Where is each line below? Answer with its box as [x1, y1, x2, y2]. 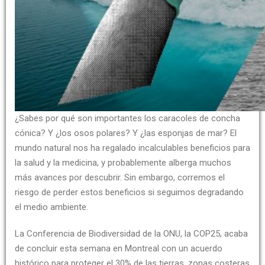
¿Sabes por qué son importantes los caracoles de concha [15, 113, 240, 124]
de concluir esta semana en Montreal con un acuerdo [15, 243, 222, 254]
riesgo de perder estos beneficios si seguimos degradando [15, 187, 244, 198]
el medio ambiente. [15, 202, 88, 212]
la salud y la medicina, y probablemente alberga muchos [15, 157, 231, 168]
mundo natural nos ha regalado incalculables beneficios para [15, 143, 250, 153]
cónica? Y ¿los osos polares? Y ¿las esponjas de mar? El [15, 128, 237, 138]
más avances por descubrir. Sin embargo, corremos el [15, 172, 225, 183]
